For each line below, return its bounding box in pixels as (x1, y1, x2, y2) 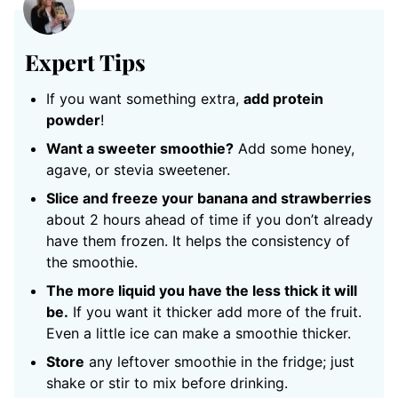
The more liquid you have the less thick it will (46, 282, 357, 300)
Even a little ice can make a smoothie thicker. (46, 324, 351, 343)
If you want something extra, (46, 90, 243, 108)
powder (46, 111, 100, 130)
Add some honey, (234, 139, 354, 158)
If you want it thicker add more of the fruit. (68, 303, 362, 322)
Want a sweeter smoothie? (46, 139, 234, 158)
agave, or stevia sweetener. (46, 161, 230, 179)
